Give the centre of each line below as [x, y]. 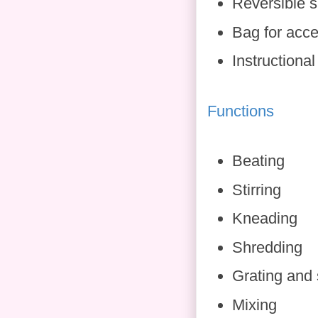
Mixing [254, 305]
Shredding [267, 247]
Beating [258, 161]
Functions [241, 111]
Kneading [265, 219]
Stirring [257, 190]
